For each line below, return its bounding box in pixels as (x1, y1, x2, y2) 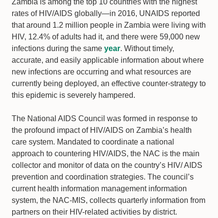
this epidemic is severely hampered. (12, 91, 135, 99)
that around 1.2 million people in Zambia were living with (12, 21, 206, 29)
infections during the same (12, 44, 104, 53)
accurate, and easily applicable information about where (12, 56, 204, 64)
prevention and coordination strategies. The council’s (12, 173, 194, 181)
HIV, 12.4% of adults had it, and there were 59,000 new (12, 33, 200, 41)
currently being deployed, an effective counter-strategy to (12, 79, 206, 88)
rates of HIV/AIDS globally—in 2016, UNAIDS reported (12, 9, 200, 18)
